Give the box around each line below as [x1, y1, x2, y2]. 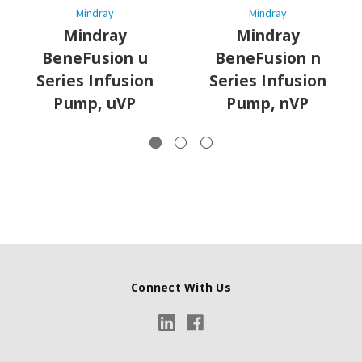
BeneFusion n [215, 47, 321, 69]
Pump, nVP [226, 92, 309, 114]
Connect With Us [131, 279, 231, 295]
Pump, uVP [53, 92, 137, 114]
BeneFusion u [42, 47, 148, 69]
